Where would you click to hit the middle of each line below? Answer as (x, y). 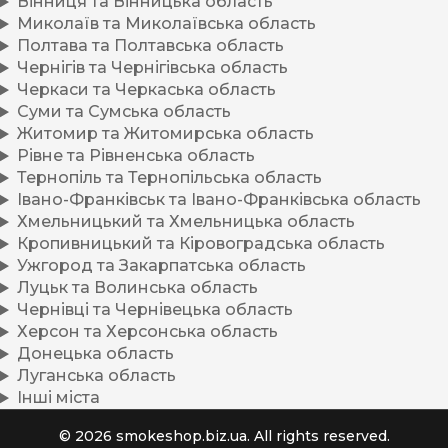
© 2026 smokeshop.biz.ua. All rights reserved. (224, 436)
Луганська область (96, 376)
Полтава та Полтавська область (150, 46)
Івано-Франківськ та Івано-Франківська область (218, 200)
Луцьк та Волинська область (137, 288)
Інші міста (58, 398)
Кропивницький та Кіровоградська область (200, 244)
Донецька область (95, 354)
